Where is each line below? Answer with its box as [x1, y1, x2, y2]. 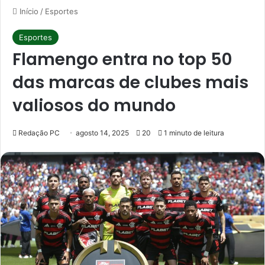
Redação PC [18, 128, 60, 137]
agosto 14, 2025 [76, 128, 129, 137]
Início [17, 6, 38, 16]
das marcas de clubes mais [12, 70, 248, 94]
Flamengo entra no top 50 [12, 47, 232, 71]
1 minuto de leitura [162, 128, 224, 137]
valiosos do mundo [12, 93, 176, 117]
